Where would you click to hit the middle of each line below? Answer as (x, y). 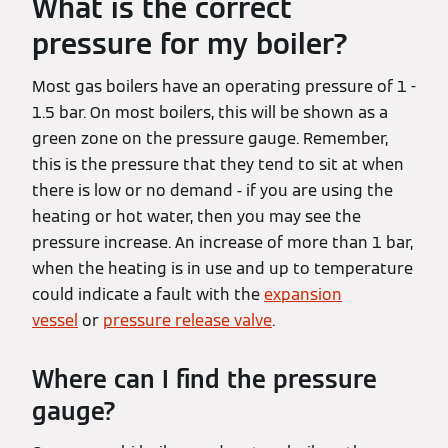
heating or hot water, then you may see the (196, 216)
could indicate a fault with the (148, 294)
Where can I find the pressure (204, 379)
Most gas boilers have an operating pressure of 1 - (224, 86)
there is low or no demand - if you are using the (212, 190)
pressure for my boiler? (190, 44)
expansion (303, 294)
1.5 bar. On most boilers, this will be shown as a (210, 112)
